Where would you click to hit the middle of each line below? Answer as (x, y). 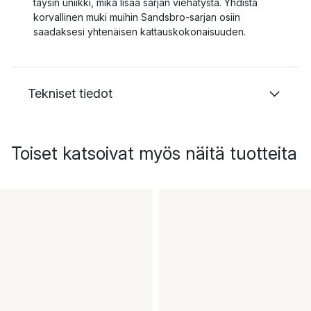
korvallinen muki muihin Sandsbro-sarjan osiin (137, 17)
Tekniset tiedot (70, 93)
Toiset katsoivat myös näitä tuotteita (154, 153)
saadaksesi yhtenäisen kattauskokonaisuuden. (140, 32)
